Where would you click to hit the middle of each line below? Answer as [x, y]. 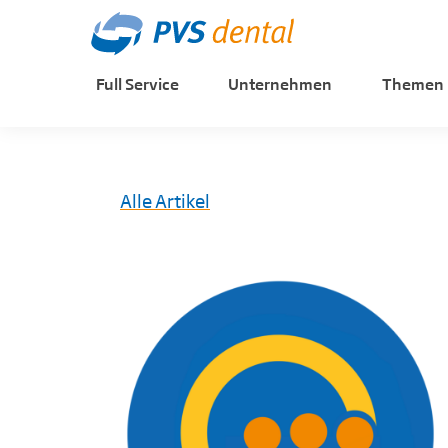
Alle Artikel [165, 199]
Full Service [137, 83]
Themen [412, 83]
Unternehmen [280, 83]
